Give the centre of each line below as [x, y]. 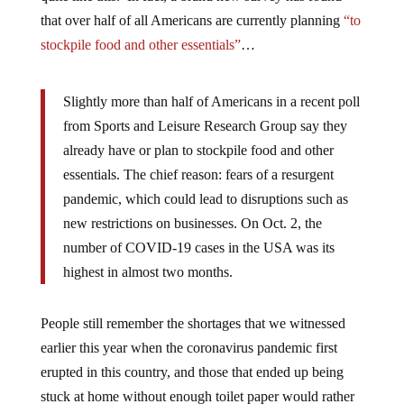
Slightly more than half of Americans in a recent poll [211, 102]
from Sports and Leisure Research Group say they [205, 126]
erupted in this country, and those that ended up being [192, 372]
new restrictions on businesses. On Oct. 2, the [192, 224]
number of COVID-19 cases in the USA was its [198, 248]
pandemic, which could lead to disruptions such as [205, 199]
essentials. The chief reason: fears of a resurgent [198, 175]
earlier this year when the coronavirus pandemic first [188, 348]
